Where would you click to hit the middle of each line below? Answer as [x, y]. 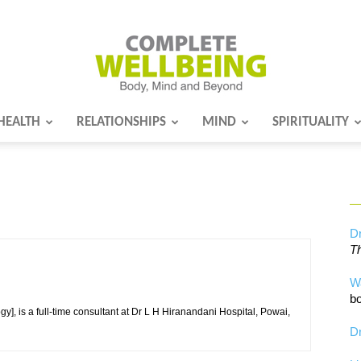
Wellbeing [205, 220]
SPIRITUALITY [311, 122]
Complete [205, 139]
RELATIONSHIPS [121, 122]
